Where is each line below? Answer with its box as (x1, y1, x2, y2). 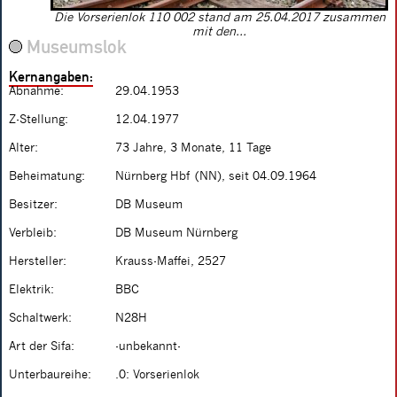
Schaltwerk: (9, 311, 72, 324)
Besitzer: (9, 198, 58, 211)
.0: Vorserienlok (115, 368, 199, 381)
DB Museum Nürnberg (115, 226, 237, 239)
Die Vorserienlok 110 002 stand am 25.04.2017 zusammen (53, 11, 385, 24)
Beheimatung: (9, 169, 85, 183)
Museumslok (22, 35, 127, 58)
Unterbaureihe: (9, 368, 91, 381)
